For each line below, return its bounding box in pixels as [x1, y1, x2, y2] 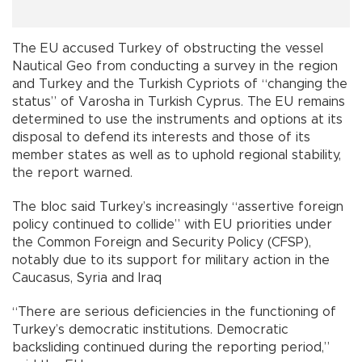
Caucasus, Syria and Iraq [12, 271, 162, 285]
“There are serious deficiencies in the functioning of [12, 305, 336, 319]
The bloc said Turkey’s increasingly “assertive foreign [12, 200, 343, 214]
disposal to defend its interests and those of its [12, 131, 310, 145]
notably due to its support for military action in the [12, 254, 330, 267]
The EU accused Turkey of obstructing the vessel [12, 42, 323, 56]
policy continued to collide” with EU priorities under [12, 218, 332, 232]
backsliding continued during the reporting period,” [12, 341, 330, 355]
